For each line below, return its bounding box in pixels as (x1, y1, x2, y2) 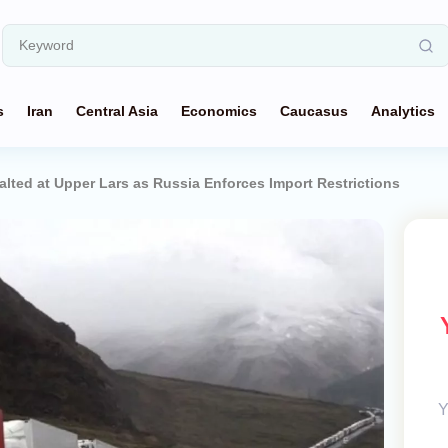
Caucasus (280, 103, 348, 119)
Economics (181, 103, 257, 119)
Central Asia (76, 103, 158, 119)
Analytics (371, 103, 435, 119)
